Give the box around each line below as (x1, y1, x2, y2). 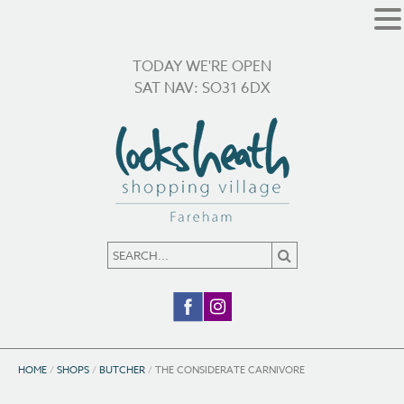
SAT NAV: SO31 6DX (133, 78, 271, 99)
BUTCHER (99, 363, 145, 378)
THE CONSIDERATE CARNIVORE (155, 363, 305, 378)
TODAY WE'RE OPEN (133, 56, 271, 78)
